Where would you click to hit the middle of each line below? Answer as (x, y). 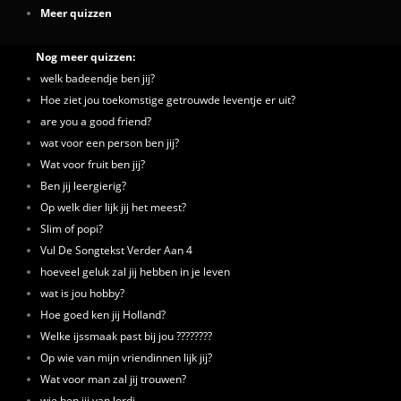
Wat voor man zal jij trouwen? (113, 379)
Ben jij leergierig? (83, 185)
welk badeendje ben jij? (98, 78)
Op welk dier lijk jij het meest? (113, 207)
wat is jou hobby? (82, 293)
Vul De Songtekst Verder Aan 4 (116, 250)
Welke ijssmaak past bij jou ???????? (126, 336)
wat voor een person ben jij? (110, 142)
